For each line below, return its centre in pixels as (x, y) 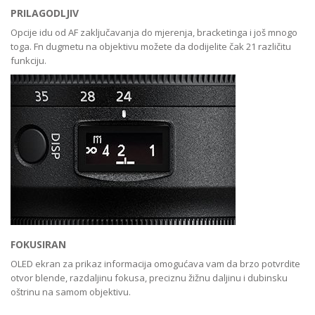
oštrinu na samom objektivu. (71, 292)
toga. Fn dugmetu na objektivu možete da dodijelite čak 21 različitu (151, 47)
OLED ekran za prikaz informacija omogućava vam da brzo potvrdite (155, 264)
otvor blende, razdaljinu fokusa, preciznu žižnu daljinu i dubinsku (149, 278)
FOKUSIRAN (38, 245)
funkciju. (28, 61)
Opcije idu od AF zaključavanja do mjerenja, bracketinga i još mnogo (154, 33)
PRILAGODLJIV (45, 13)
